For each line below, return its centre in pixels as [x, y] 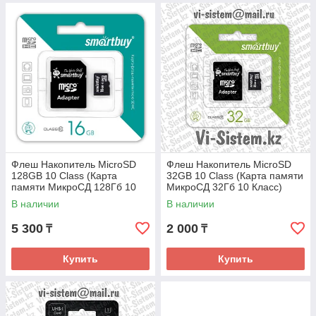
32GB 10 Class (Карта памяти [235, 176]
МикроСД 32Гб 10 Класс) [224, 187]
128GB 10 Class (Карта [64, 176]
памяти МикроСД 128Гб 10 [74, 187]
